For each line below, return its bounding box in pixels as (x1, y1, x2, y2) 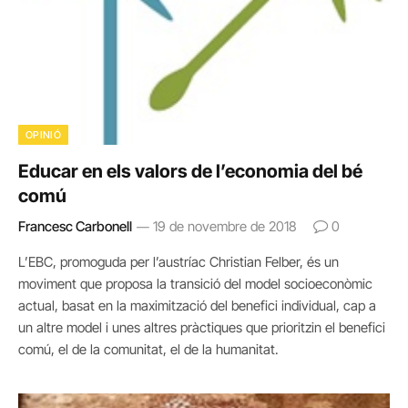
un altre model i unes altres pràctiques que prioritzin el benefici (18, 319, 385, 336)
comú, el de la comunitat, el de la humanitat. (18, 341, 279, 358)
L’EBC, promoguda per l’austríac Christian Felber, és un (18, 253, 339, 270)
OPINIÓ (25, 128, 61, 141)
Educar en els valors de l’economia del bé (18, 160, 362, 182)
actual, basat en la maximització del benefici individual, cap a (18, 297, 376, 314)
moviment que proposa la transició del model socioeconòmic (18, 275, 372, 292)
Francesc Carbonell (18, 218, 132, 235)
